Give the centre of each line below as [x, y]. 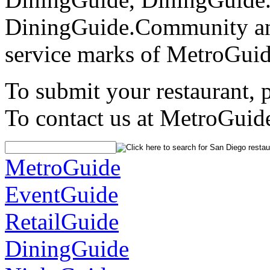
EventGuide [61, 194]
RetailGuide [62, 221]
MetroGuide [63, 167]
